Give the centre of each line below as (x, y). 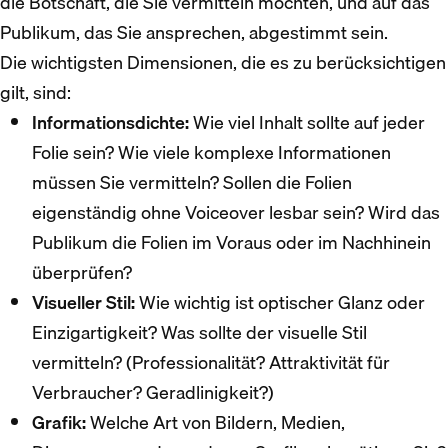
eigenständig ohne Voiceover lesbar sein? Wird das (236, 212)
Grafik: (59, 422)
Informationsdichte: (110, 122)
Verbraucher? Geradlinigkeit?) (153, 392)
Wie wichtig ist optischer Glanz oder (280, 302)
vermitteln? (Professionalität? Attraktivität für (211, 362)
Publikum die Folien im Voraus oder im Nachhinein (231, 242)
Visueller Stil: (83, 302)
